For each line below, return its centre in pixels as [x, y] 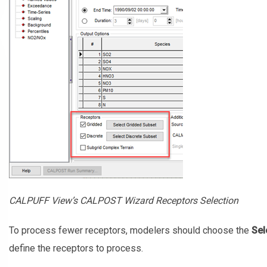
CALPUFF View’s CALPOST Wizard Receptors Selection [123, 200]
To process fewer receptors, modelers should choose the [130, 230]
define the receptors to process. [76, 248]
